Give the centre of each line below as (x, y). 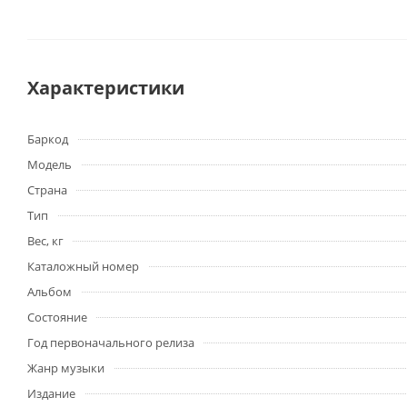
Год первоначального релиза (111, 343)
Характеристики (106, 88)
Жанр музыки (66, 368)
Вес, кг (45, 241)
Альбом (50, 292)
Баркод (48, 139)
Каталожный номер (83, 267)
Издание (51, 394)
